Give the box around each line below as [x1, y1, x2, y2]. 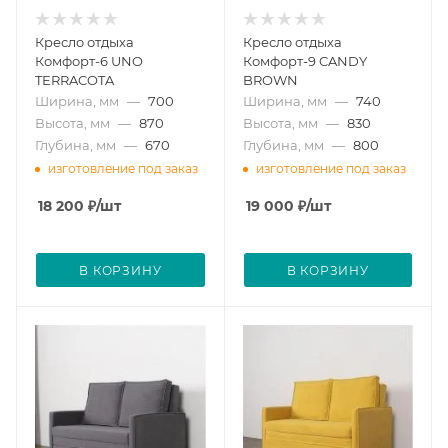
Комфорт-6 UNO [35, 53, 143, 70]
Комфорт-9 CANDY [242, 53, 367, 70]
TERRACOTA [35, 72, 114, 89]
